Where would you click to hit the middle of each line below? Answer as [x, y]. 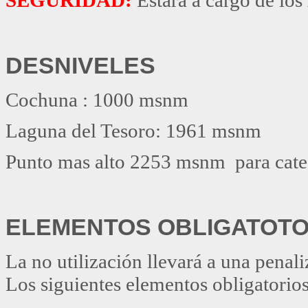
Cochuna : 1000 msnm [97, 99]
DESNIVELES [80, 65]
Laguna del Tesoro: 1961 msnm [133, 130]
